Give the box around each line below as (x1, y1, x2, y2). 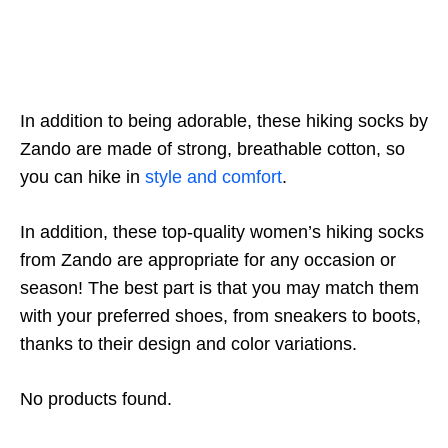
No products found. (20, 389, 172, 409)
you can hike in (20, 167, 145, 187)
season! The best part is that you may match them (20, 278, 419, 298)
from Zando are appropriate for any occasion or (20, 250, 396, 270)
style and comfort (145, 167, 282, 187)
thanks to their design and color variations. (20, 334, 357, 354)
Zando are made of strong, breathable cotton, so (20, 139, 405, 159)
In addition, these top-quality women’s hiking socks (20, 222, 424, 242)
